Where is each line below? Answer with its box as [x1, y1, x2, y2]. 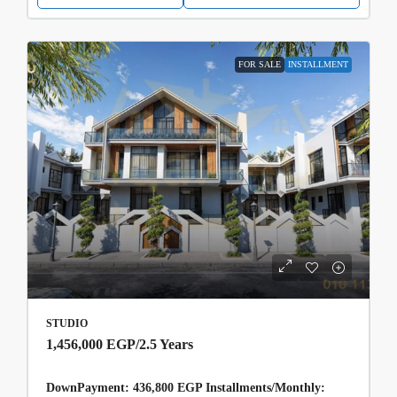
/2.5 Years [136, 336, 193, 352]
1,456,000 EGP [46, 336, 136, 352]
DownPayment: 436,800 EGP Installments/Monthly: [46, 380, 325, 394]
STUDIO [46, 316, 88, 330]
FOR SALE [238, 59, 281, 70]
